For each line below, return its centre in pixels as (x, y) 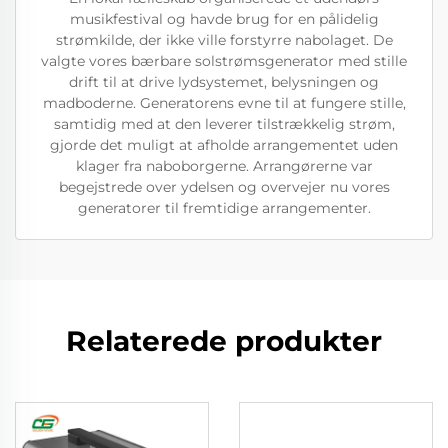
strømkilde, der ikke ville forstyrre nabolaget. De (224, 40)
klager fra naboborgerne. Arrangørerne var (224, 166)
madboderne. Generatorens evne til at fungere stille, (224, 103)
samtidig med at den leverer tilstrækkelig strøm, (224, 124)
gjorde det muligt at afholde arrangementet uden (224, 145)
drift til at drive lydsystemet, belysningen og (224, 82)
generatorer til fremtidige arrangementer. (224, 208)
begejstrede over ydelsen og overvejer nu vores (224, 187)
